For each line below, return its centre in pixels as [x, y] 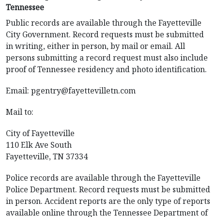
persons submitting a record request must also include [107, 58]
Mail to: [20, 112]
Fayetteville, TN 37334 [47, 156]
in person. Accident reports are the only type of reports [108, 201]
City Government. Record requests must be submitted [105, 34]
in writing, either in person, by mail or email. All [95, 46]
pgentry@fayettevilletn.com [83, 91]
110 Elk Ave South [39, 145]
